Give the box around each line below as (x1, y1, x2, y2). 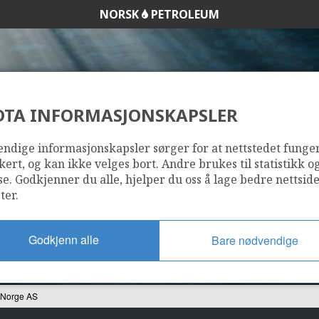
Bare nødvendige (211, 231, 298, 249)
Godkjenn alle (28, 231, 99, 248)
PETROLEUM (148, 6, 219, 22)
